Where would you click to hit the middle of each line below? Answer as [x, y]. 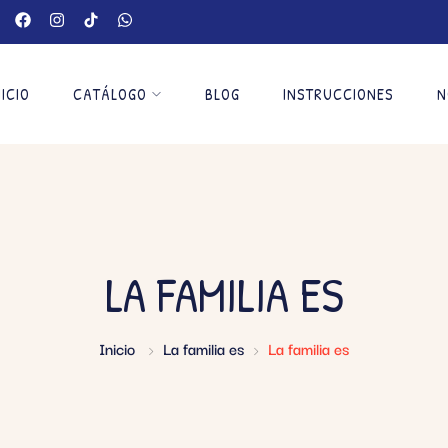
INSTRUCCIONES [338, 94]
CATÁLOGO [109, 94]
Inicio [117, 348]
